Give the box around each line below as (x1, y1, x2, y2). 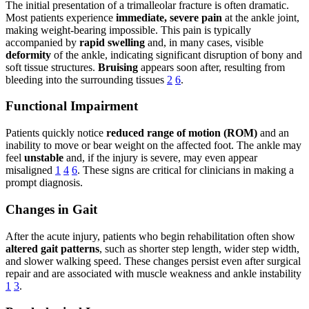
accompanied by (6, 36, 79, 48)
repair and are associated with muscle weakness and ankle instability (6, 267, 301, 279)
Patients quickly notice (6, 127, 106, 139)
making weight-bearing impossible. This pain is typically (6, 23, 251, 36)
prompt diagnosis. (6, 177, 83, 189)
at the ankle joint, (222, 11, 299, 23)
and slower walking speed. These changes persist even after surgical (6, 255, 301, 267)
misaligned (6, 164, 55, 177)
